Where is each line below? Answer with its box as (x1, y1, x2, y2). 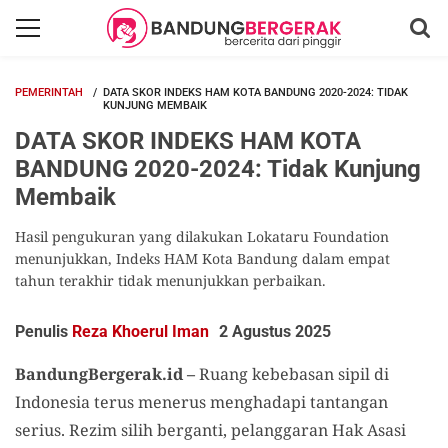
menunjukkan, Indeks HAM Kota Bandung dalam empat (15, 249, 390, 268)
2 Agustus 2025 (219, 322, 331, 341)
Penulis (15, 322, 72, 341)
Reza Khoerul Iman (72, 322, 209, 341)
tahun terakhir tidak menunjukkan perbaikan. (15, 271, 326, 290)
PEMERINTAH (15, 86, 83, 99)
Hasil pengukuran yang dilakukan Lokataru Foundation (15, 227, 389, 246)
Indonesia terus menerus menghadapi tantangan (15, 391, 388, 413)
